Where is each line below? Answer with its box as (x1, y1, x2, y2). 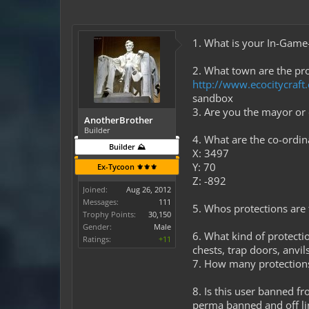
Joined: (83, 184, 108, 195)
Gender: (83, 221, 112, 232)
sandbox (192, 91, 233, 105)
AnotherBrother (84, 114, 153, 126)
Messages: (83, 197, 119, 207)
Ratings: (83, 234, 111, 244)
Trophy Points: (83, 209, 136, 219)
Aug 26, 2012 (126, 184, 171, 195)
